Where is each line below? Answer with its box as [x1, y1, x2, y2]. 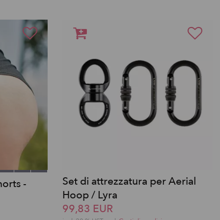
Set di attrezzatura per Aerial [62, 174, 196, 189]
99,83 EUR [62, 202, 113, 216]
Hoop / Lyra [62, 188, 117, 202]
